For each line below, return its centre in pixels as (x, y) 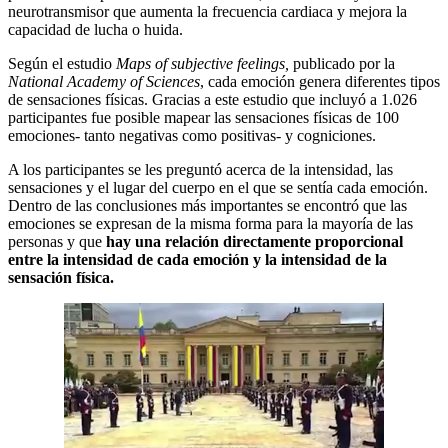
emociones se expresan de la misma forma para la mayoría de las (210, 223)
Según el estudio (62, 63)
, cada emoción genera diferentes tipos (320, 81)
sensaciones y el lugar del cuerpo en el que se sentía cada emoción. (218, 187)
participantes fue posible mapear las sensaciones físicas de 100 (203, 117)
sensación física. (61, 277)
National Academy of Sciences (104, 81)
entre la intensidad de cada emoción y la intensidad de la (197, 259)
